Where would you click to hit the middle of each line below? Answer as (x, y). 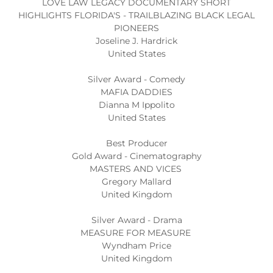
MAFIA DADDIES (136, 92)
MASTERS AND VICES (136, 169)
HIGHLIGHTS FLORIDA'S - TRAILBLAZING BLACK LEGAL (136, 15)
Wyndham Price (136, 246)
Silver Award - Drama (136, 220)
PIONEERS (136, 28)
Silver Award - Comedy (136, 79)
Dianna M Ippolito (136, 105)
